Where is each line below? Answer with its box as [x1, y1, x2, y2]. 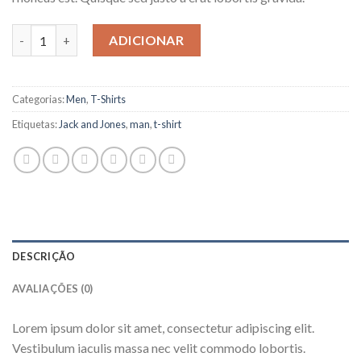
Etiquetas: [12, 118, 59, 131]
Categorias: [12, 93, 66, 106]
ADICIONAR [109, 32, 185, 48]
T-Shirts [90, 93, 126, 106]
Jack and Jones [59, 118, 126, 131]
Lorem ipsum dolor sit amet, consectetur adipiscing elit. [12, 320, 314, 336]
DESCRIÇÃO [12, 250, 76, 263]
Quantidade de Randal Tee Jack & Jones [11, 26, 228, 40]
